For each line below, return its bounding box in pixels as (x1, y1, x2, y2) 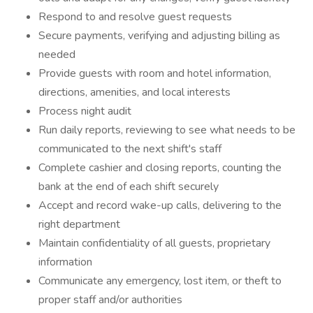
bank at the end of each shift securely (38, 179, 219, 194)
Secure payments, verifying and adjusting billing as (38, 28, 280, 43)
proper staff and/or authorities (38, 292, 182, 307)
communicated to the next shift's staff (38, 141, 221, 156)
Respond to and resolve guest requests (38, 9, 232, 24)
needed (38, 47, 75, 62)
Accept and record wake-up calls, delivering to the (38, 198, 282, 213)
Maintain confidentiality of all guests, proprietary (38, 235, 270, 251)
